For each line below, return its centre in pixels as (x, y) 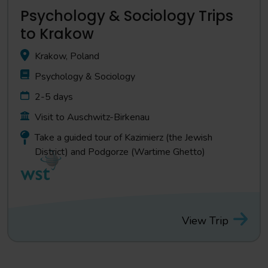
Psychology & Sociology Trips (127, 16)
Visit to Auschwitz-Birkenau (92, 117)
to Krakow (57, 34)
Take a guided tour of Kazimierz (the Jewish (124, 138)
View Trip (205, 220)
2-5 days (54, 97)
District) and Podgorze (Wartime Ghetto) (120, 152)
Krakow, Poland (67, 56)
